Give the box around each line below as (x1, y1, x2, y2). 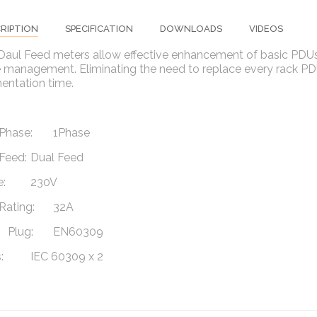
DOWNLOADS (159, 23, 222, 34)
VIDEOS (248, 23, 283, 34)
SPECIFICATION (64, 23, 133, 34)
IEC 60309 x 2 (30, 250, 106, 263)
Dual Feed (30, 151, 83, 164)
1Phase (52, 126, 90, 139)
